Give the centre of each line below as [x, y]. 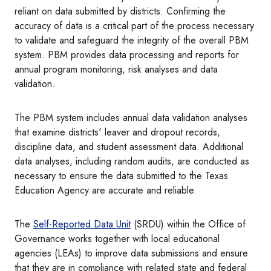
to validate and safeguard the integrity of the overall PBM [132, 41]
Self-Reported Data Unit [82, 224]
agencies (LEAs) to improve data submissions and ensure [131, 253]
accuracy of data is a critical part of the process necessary [134, 26]
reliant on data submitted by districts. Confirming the [120, 11]
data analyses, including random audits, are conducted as [132, 162]
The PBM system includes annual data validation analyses [131, 118]
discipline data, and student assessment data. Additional [129, 147]
